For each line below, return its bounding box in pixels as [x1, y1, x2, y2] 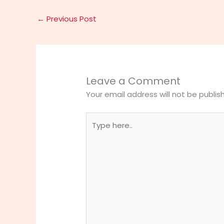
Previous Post [44, 13, 96, 24]
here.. [85, 126, 106, 137]
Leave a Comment [86, 74, 181, 88]
